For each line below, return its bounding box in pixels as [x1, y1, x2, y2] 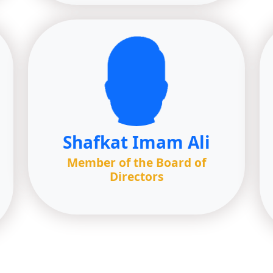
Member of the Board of [67, 154, 206, 171]
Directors [109, 168, 164, 185]
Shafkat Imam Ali [63, 130, 210, 154]
